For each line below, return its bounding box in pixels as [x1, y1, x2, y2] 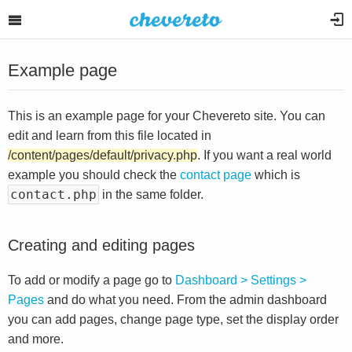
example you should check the [8, 168, 180, 181]
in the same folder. [99, 188, 203, 201]
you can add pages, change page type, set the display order [8, 313, 339, 326]
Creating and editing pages [8, 236, 195, 254]
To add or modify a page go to [8, 273, 175, 287]
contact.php [10, 187, 97, 202]
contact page [180, 168, 251, 181]
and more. [8, 332, 64, 346]
